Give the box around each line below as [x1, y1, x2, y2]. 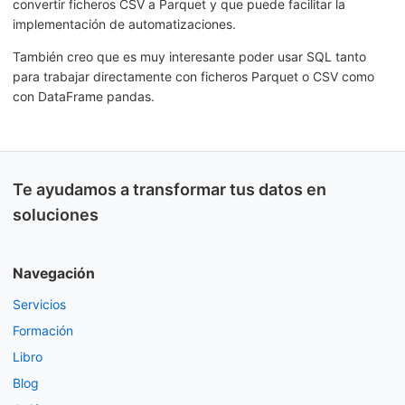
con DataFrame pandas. [13, 89, 155, 105]
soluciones [13, 205, 99, 225]
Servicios [13, 297, 66, 313]
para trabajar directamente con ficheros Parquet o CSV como [13, 69, 374, 85]
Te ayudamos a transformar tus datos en [13, 180, 326, 200]
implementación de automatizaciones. [13, 16, 236, 33]
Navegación [13, 265, 95, 283]
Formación [13, 323, 73, 339]
